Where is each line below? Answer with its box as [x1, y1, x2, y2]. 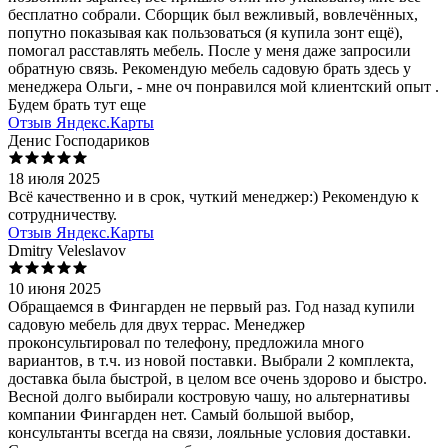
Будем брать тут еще [8, 96, 146, 114]
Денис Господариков [8, 132, 150, 150]
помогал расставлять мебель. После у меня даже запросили [8, 42, 411, 60]
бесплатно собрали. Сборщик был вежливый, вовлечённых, [8, 6, 418, 24]
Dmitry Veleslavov [8, 242, 126, 260]
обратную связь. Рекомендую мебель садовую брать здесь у [8, 60, 411, 78]
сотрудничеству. [8, 206, 117, 224]
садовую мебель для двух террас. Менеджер [8, 316, 305, 334]
